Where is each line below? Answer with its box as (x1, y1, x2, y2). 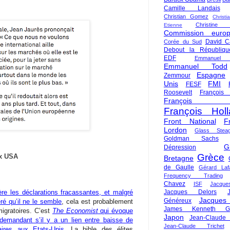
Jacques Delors (164, 188, 217, 196)
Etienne (164, 22, 182, 28)
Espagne (197, 71, 225, 79)
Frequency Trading (164, 172, 223, 179)
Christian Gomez (164, 13, 208, 20)
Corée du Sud (164, 39, 202, 45)
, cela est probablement (62, 197, 133, 205)
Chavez (164, 180, 185, 187)
